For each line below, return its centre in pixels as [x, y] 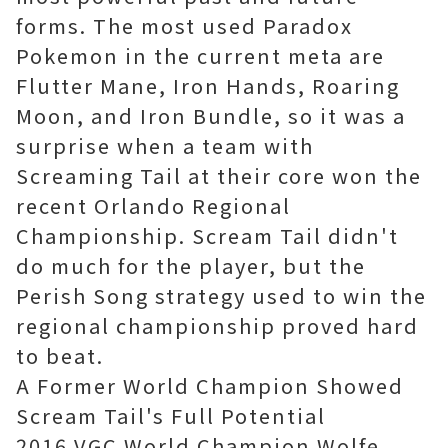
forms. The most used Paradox [184, 26]
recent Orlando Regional [153, 206]
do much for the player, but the [191, 266]
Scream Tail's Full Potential [171, 416]
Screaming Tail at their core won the [219, 176]
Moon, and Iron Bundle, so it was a [211, 116]
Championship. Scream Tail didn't [207, 236]
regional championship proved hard [217, 326]
